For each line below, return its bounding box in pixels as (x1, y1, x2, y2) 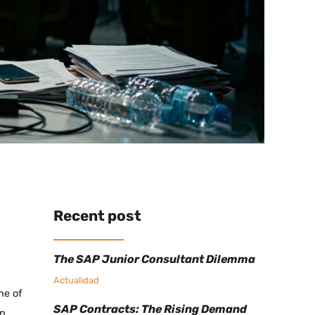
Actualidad (53, 275, 99, 286)
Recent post (53, 207, 141, 225)
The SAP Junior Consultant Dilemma (53, 252, 255, 266)
